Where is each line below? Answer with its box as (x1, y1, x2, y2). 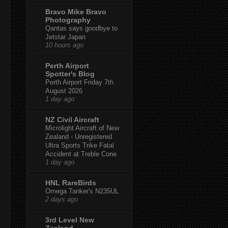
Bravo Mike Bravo (45, 7, 106, 16)
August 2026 (45, 87, 82, 95)
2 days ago (45, 195, 78, 203)
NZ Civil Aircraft (45, 115, 99, 124)
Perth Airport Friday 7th (45, 78, 113, 86)
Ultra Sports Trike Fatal (45, 141, 114, 149)
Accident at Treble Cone (45, 150, 117, 158)
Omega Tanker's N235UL (45, 187, 119, 195)
